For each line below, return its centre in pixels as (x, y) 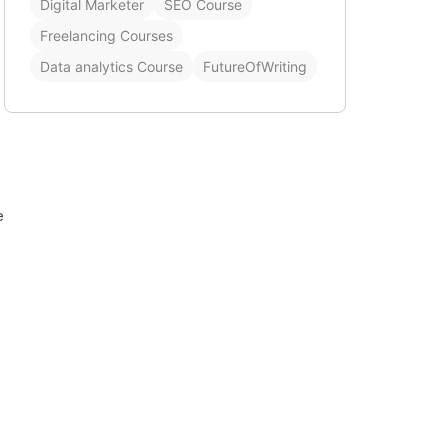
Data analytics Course (111, 66)
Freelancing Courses (106, 35)
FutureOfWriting (255, 66)
